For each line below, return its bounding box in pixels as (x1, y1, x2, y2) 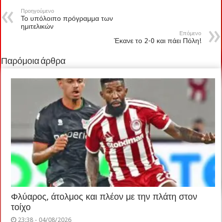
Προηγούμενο (21, 7, 55, 14)
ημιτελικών (21, 22, 54, 30)
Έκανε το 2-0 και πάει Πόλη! (113, 36, 201, 45)
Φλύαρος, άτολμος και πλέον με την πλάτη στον (11, 191, 198, 202)
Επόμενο (179, 30, 201, 37)
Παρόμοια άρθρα (1, 56, 66, 66)
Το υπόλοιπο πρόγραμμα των (21, 14, 113, 22)
